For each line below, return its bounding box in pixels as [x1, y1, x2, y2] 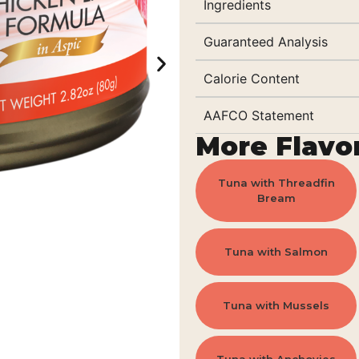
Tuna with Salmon [224, 245, 329, 258]
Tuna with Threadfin [217, 176, 335, 189]
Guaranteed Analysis [204, 34, 328, 50]
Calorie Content [204, 71, 300, 87]
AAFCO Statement [204, 107, 314, 123]
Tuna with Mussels [223, 299, 330, 312]
